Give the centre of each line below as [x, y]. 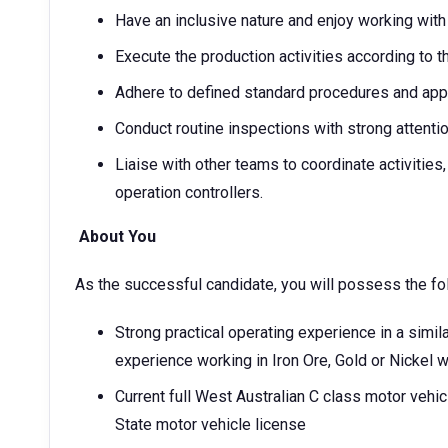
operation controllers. [189, 192]
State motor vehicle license [210, 424]
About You [117, 236]
